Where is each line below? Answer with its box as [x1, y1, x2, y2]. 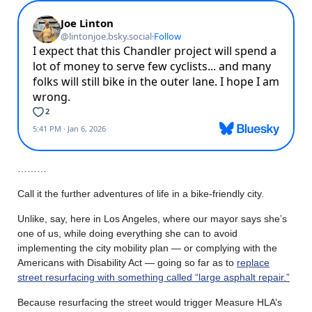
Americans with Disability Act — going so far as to [17, 257, 237, 269]
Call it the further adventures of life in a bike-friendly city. [17, 188, 264, 200]
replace [237, 257, 270, 269]
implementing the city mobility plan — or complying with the [17, 242, 277, 254]
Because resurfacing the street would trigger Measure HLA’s [17, 297, 282, 309]
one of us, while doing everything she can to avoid [17, 228, 237, 240]
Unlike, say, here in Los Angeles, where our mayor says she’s [17, 213, 287, 225]
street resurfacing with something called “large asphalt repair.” [17, 272, 290, 283]
